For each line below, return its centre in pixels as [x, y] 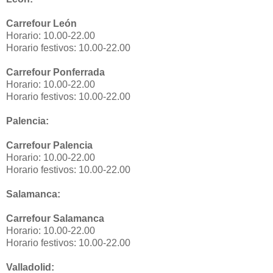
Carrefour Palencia [49, 146]
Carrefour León [41, 24]
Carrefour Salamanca [55, 219]
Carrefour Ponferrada [55, 73]
